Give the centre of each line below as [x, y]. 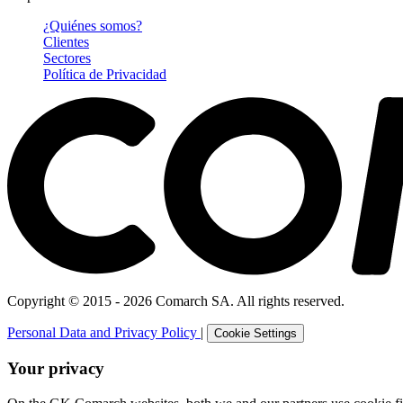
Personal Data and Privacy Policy [104, 332]
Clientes [66, 41]
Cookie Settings [255, 333]
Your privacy [56, 369]
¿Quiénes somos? [93, 25]
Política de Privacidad [105, 74]
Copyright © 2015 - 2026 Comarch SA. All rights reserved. [176, 300]
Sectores [67, 58]
